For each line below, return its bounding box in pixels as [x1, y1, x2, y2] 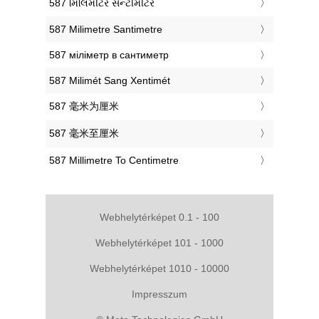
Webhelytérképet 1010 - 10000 [90, 262, 229, 274]
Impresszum [132, 288, 187, 300]
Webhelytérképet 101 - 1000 [95, 236, 224, 249]
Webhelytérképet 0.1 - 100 [100, 211, 219, 223]
